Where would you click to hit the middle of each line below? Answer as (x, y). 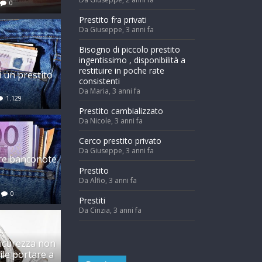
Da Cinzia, (96, 210)
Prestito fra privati (113, 19)
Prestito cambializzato (121, 111)
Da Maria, (96, 91)
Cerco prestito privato (120, 140)
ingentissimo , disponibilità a (132, 60)
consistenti (99, 81)
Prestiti (92, 200)
